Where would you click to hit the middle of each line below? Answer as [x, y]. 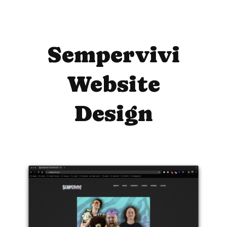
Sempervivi [113, 55]
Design [113, 113]
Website [113, 84]
